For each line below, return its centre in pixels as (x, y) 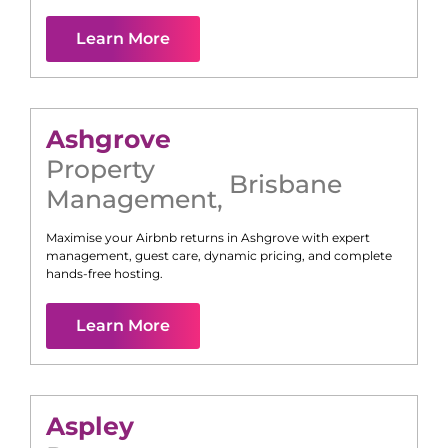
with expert (334, 238)
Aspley (90, 426)
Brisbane (285, 184)
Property (100, 169)
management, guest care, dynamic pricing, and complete (219, 256)
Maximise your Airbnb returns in (143, 238)
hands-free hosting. (104, 274)
